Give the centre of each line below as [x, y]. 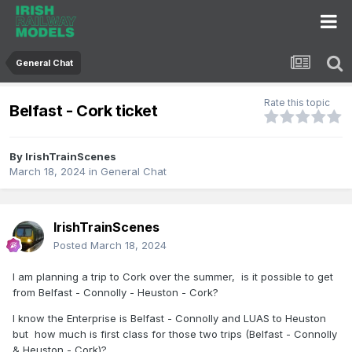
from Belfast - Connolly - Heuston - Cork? [115, 293]
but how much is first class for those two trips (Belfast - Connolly [175, 334]
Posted [72, 246]
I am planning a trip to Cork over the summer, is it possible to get [173, 277]
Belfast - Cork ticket [84, 110]
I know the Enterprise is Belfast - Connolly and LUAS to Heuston [169, 319]
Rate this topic [297, 103]
